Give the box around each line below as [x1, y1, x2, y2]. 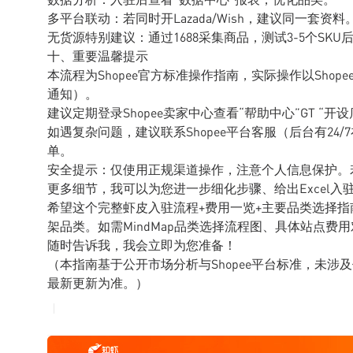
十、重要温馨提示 [47, 47, 148, 64]
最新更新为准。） [47, 274, 148, 291]
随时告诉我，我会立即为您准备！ [47, 236, 236, 253]
